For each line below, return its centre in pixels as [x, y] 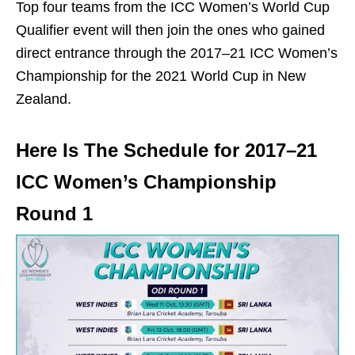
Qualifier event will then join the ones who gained [170, 31]
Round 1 [54, 214]
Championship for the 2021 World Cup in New [161, 76]
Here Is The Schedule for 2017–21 [166, 151]
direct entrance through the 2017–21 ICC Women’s [177, 53]
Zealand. [44, 99]
